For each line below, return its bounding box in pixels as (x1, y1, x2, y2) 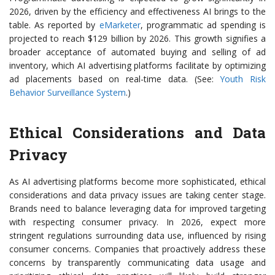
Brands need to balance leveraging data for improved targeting (9, 203, 266, 215)
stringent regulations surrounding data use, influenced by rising (9, 230, 266, 242)
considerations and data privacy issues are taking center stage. (9, 189, 266, 201)
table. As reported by (9, 19, 99, 31)
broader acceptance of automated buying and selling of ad (9, 46, 266, 58)
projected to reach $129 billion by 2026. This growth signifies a (9, 33, 266, 45)
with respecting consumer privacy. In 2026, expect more (9, 216, 266, 228)
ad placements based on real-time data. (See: (9, 73, 220, 85)
